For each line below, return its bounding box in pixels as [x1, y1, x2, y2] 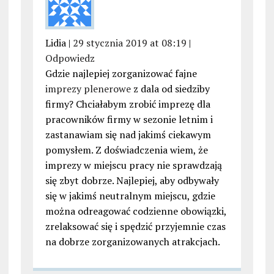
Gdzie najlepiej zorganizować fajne [45, 67, 197, 81]
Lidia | [45, 36, 73, 50]
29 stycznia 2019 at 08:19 [72, 36, 187, 50]
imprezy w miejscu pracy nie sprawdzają [45, 158, 222, 172]
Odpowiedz [45, 51, 95, 65]
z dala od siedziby [130, 82, 210, 96]
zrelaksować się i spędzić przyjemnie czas [45, 220, 226, 234]
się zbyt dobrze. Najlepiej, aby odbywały [45, 174, 219, 188]
